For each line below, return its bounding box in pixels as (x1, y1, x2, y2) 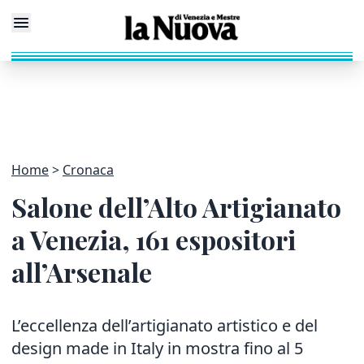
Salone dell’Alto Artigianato (11, 189, 341, 224)
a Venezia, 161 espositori (11, 222, 296, 257)
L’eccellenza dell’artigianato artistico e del (11, 314, 318, 336)
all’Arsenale (11, 254, 152, 289)
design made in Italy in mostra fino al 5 (11, 337, 303, 359)
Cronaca (63, 161, 114, 179)
